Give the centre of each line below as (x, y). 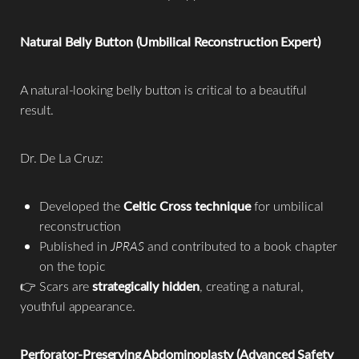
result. (37, 109)
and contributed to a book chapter (241, 245)
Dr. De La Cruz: (62, 157)
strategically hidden (146, 285)
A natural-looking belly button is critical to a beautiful (163, 89)
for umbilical (287, 205)
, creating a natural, (251, 285)
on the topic (73, 265)
